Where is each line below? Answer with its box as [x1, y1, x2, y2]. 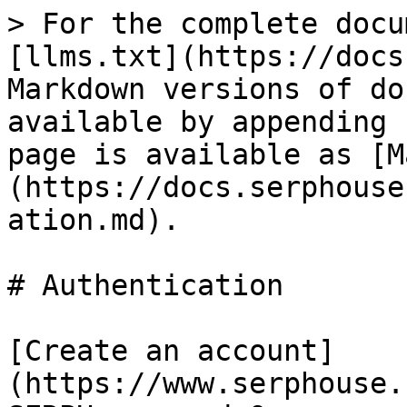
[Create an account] [7, 334, 335, 367]
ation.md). [7, 203, 180, 236]
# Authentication [7, 269, 283, 302]
